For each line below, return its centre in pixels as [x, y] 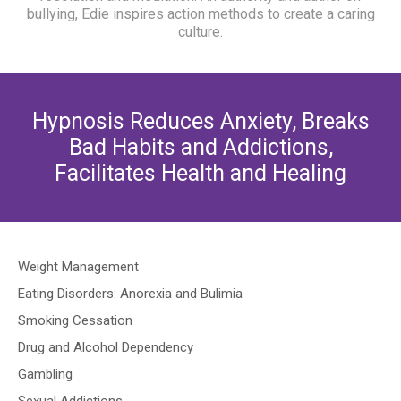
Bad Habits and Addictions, [200, 147]
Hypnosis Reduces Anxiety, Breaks [200, 121]
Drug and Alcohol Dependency [106, 347]
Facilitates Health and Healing [200, 173]
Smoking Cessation [75, 320]
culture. [200, 32]
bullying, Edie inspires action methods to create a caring [200, 14]
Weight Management [78, 267]
